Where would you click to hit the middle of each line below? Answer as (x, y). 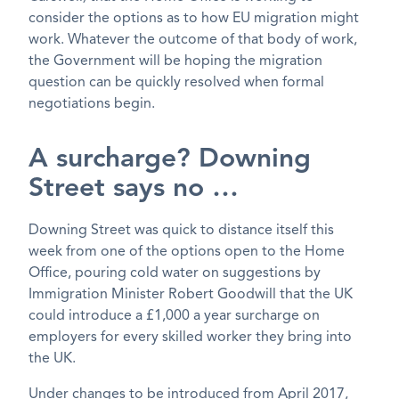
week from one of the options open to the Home (187, 252)
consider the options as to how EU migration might (194, 19)
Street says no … (134, 189)
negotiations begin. (92, 105)
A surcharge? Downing (170, 160)
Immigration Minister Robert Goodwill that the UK (191, 294)
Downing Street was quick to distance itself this (181, 230)
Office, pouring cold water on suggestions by (175, 273)
